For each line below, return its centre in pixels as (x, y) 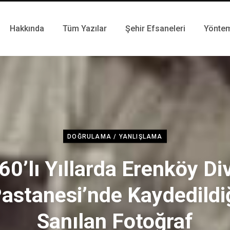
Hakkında (27, 28)
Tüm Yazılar (85, 28)
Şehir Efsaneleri (155, 28)
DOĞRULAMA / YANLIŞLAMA (115, 136)
